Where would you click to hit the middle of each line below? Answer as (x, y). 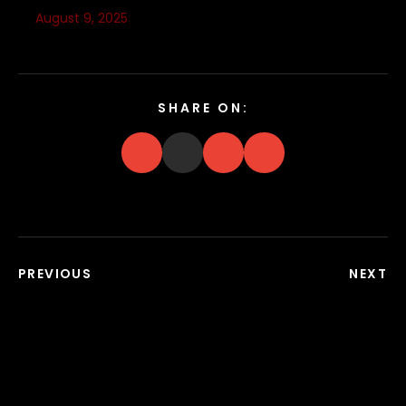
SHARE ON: (203, 107)
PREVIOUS (55, 273)
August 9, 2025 (82, 18)
